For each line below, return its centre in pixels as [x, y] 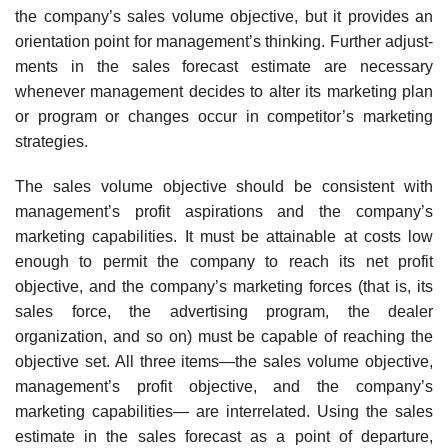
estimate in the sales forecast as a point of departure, [224, 437]
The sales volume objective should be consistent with [224, 187]
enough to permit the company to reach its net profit [224, 262]
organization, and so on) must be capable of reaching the [224, 337]
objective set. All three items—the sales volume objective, [224, 362]
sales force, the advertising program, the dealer [224, 312]
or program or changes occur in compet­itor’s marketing [224, 116]
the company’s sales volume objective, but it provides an [224, 16]
